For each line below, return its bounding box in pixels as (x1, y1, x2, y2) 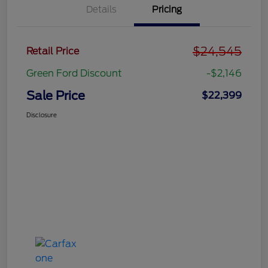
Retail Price (26, 45, 79, 57)
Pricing (152, 4, 182, 15)
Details (86, 4, 117, 15)
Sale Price (26, 88, 85, 103)
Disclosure (26, 111, 57, 118)
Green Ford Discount (26, 67, 122, 79)
